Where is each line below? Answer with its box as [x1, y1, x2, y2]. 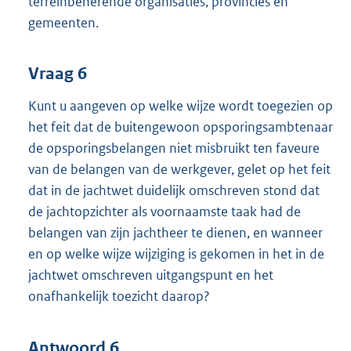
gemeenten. [28, 13, 99, 31]
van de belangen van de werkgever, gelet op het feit [28, 161, 331, 179]
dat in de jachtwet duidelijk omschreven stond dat [28, 182, 320, 200]
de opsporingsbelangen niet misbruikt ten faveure [28, 139, 320, 157]
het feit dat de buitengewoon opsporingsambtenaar [28, 118, 333, 136]
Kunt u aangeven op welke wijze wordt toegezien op [28, 97, 333, 115]
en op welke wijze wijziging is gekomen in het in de [28, 245, 324, 263]
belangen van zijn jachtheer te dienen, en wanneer [28, 224, 323, 242]
